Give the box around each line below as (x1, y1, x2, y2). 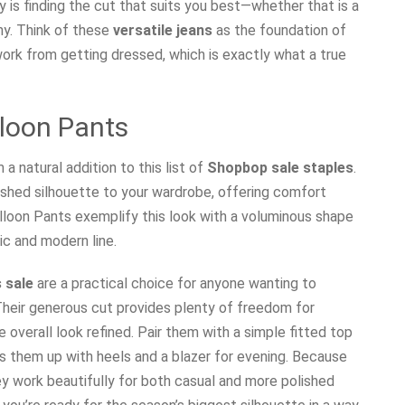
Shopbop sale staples (207, 158, 353, 176)
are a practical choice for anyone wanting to (33, 274, 316, 292)
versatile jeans (113, 21, 212, 39)
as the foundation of (212, 21, 346, 39)
